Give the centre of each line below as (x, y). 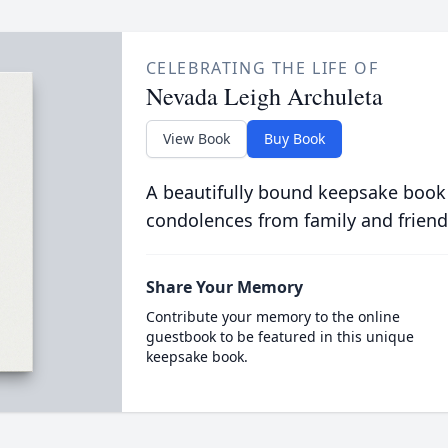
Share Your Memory (224, 286)
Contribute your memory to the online (272, 316)
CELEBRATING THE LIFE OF (262, 67)
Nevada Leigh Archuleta (264, 95)
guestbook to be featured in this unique (279, 336)
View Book (196, 138)
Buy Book (294, 138)
